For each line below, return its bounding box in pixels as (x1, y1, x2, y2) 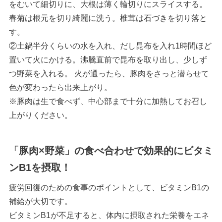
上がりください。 (8, 111, 72, 120)
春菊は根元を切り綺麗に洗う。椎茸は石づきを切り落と (8, 14, 207, 23)
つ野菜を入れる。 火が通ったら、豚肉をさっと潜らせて (8, 69, 209, 78)
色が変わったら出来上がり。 (8, 83, 112, 92)
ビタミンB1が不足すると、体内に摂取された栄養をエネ (8, 211, 209, 220)
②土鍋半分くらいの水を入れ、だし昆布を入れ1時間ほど (8, 42, 212, 51)
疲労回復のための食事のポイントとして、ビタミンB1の (8, 183, 209, 192)
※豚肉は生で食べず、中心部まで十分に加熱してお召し (8, 97, 207, 106)
